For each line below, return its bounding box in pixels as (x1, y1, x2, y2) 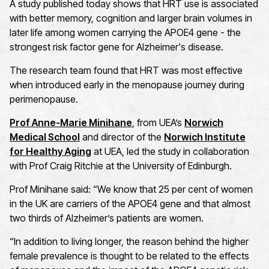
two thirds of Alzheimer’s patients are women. (10, 212, 206, 225)
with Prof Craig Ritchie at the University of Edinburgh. (10, 160, 234, 172)
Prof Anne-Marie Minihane (10, 116, 132, 129)
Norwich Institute (164, 131, 246, 144)
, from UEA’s (132, 116, 184, 129)
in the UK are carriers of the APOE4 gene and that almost (10, 198, 250, 210)
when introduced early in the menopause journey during (10, 79, 244, 91)
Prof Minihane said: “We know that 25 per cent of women (10, 183, 253, 196)
